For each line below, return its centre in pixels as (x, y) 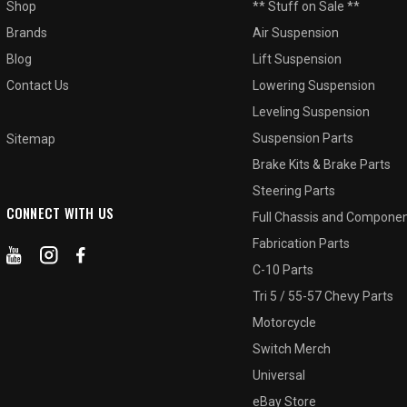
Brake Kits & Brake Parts (322, 164)
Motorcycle (285, 322)
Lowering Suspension (314, 85)
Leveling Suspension (312, 111)
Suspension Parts (303, 138)
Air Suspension (296, 32)
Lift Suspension (298, 59)
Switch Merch (292, 348)
